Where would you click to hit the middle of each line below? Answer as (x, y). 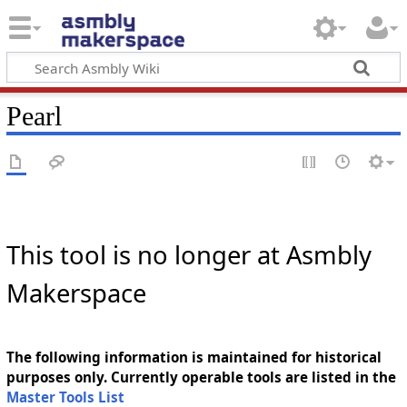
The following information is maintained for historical (194, 357)
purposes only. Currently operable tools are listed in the (201, 377)
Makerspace (76, 293)
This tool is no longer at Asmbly (189, 255)
